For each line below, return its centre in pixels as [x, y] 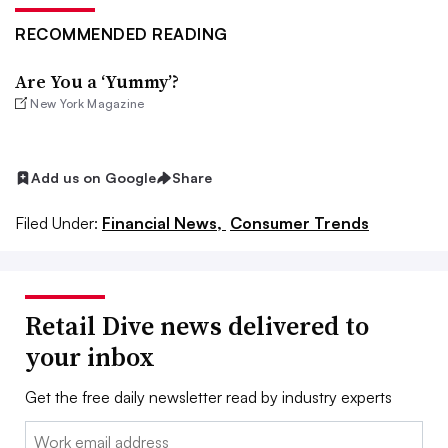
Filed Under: [56, 222]
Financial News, [164, 222]
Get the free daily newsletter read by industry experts [208, 396]
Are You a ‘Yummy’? [97, 81]
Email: [45, 432]
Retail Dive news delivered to [197, 325]
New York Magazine [87, 103]
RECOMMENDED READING [121, 34]
